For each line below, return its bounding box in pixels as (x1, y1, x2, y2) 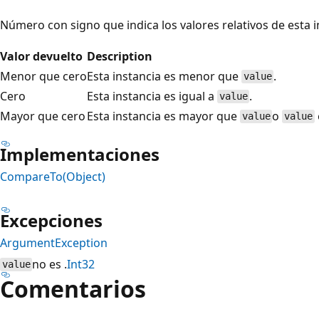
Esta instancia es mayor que (87, 108, 240, 124)
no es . (32, 256, 68, 272)
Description (87, 48, 152, 64)
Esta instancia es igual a (87, 88, 217, 104)
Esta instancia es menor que (87, 68, 241, 84)
